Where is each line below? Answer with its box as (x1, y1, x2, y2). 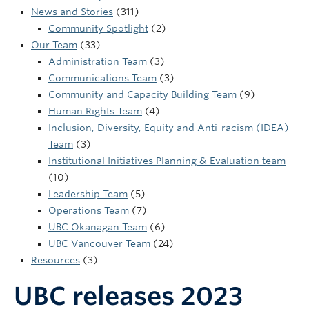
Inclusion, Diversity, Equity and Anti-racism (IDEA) (48, 122, 289, 133)
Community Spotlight (48, 23, 148, 34)
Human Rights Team (48, 106, 142, 117)
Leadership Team (48, 188, 128, 199)
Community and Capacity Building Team (48, 89, 237, 100)
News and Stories (31, 6, 113, 17)
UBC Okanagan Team (48, 221, 147, 232)
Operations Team (48, 205, 129, 216)
